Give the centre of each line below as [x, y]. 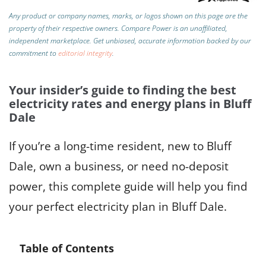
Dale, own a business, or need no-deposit [119, 166]
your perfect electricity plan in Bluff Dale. [118, 206]
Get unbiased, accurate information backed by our [172, 40]
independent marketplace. [50, 40]
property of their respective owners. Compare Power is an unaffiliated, [118, 28]
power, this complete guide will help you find [128, 186]
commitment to [34, 53]
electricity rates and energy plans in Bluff [130, 103]
